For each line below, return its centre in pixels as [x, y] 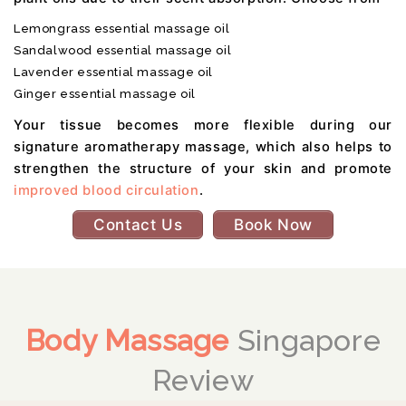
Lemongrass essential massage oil [122, 28]
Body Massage [131, 341]
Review [203, 381]
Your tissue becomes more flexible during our [203, 125]
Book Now [273, 224]
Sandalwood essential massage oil [123, 50]
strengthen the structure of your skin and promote [203, 168]
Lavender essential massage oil [113, 72]
